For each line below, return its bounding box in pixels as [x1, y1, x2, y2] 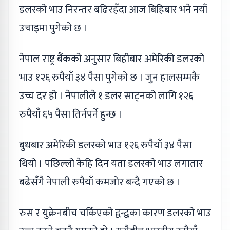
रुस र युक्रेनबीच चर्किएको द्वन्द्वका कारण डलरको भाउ [19, 204, 211, 222]
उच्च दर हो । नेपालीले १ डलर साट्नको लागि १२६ [19, 87, 193, 105]
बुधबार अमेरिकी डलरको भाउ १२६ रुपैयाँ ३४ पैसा [19, 136, 192, 154]
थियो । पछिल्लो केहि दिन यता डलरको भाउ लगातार [19, 155, 203, 172]
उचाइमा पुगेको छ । [19, 19, 87, 37]
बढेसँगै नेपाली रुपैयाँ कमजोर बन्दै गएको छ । [19, 173, 180, 191]
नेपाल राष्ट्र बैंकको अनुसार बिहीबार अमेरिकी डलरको [19, 50, 204, 68]
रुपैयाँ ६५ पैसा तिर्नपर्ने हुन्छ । [19, 105, 122, 123]
